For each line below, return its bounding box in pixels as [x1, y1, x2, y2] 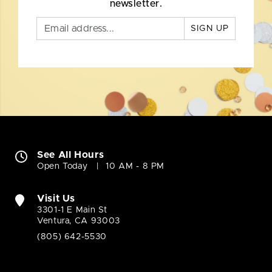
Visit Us [37, 194, 76, 204]
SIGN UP [191, 24, 229, 33]
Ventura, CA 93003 [37, 217, 120, 226]
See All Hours [37, 150, 104, 160]
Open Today [37, 162, 88, 171]
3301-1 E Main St [37, 206, 107, 215]
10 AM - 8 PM [106, 162, 165, 171]
